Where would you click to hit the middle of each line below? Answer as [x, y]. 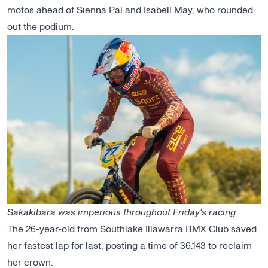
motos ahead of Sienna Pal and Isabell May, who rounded [130, 10]
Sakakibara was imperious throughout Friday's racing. [122, 213]
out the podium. [40, 27]
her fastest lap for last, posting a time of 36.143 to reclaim [130, 246]
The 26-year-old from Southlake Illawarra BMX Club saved [132, 229]
